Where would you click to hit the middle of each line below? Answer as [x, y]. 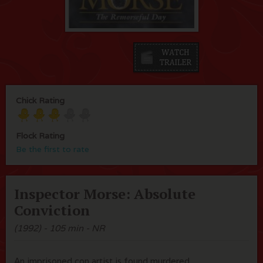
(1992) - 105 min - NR [60, 228]
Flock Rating [40, 136]
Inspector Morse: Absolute [105, 194]
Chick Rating [40, 101]
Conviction [52, 210]
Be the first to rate [53, 149]
